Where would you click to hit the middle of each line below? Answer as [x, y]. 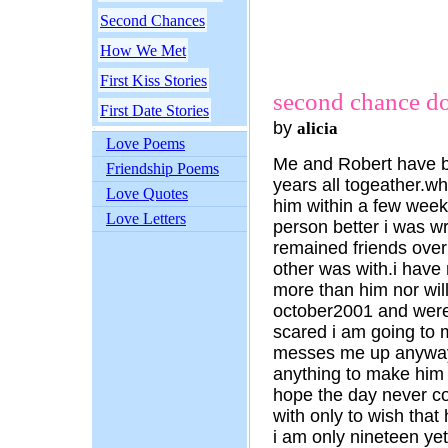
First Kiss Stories [153, 80]
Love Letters [146, 218]
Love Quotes [147, 193]
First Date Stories [154, 110]
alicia [317, 128]
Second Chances [152, 20]
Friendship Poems [162, 168]
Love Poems [145, 143]
